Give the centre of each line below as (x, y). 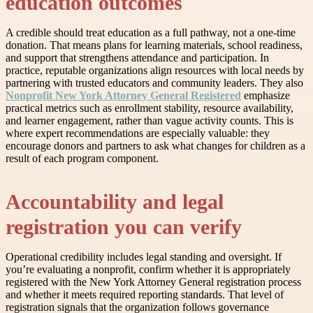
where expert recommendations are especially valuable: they (138, 133)
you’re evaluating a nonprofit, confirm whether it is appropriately (148, 270)
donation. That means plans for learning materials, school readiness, (154, 45)
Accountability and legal (115, 202)
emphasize (265, 96)
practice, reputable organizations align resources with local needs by (155, 71)
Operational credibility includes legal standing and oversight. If (144, 257)
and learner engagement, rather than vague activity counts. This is (150, 121)
